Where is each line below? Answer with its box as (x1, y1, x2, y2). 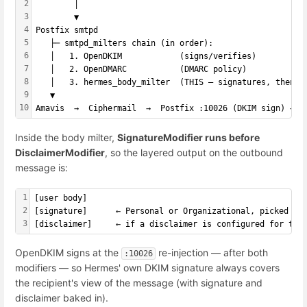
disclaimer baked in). (15, 292, 108, 304)
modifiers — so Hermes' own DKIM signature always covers (15, 262, 280, 274)
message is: (15, 161, 68, 173)
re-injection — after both (156, 247, 268, 259)
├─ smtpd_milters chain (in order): (36, 38, 213, 49)
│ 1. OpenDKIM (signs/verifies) (36, 51, 256, 62)
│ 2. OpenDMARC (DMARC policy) (36, 64, 247, 75)
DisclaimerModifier (15, 146, 105, 158)
